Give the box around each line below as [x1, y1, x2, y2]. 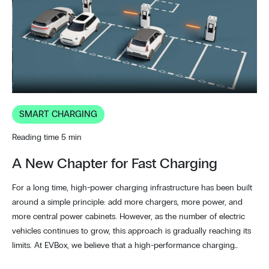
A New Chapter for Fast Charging [12, 156, 217, 171]
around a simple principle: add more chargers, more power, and [12, 198, 243, 207]
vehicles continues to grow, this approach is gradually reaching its [12, 226, 251, 235]
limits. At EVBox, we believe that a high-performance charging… [12, 241, 238, 250]
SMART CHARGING [19, 109, 97, 119]
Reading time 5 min [12, 133, 82, 142]
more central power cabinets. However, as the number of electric [12, 212, 245, 221]
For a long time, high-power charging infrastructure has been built [12, 183, 252, 192]
